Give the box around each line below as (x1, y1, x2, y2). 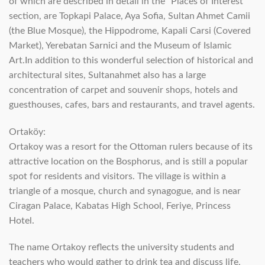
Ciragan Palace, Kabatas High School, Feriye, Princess (9, 201, 231, 211)
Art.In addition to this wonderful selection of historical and (9, 55, 253, 65)
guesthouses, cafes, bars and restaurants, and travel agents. (9, 99, 255, 109)
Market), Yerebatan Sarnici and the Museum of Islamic (9, 40, 232, 50)
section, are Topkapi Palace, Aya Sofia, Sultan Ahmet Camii (9, 11, 250, 21)
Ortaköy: (9, 127, 46, 137)
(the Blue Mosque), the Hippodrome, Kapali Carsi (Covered (9, 25, 251, 35)
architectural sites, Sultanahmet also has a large (9, 70, 206, 80)
